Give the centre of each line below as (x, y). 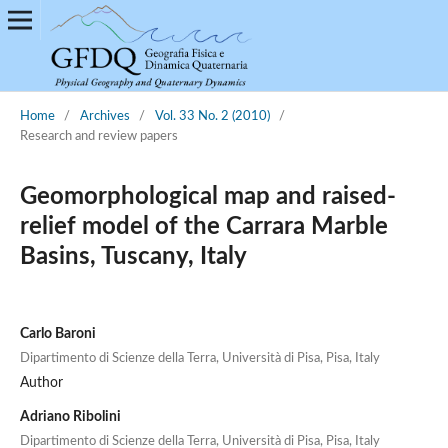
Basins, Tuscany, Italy (133, 256)
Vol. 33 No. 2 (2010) (212, 116)
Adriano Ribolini (70, 416)
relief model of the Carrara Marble (203, 226)
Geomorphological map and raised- (207, 196)
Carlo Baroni (57, 333)
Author (41, 382)
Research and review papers (98, 136)
